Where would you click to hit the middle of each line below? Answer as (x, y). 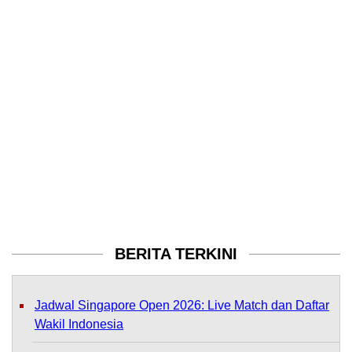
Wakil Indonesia (79, 324)
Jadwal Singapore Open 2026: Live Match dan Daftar (182, 305)
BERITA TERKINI (176, 253)
